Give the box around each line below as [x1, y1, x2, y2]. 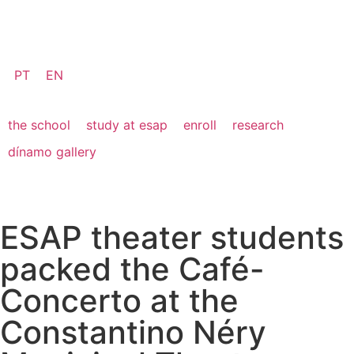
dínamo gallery [8, 143, 96, 160]
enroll [183, 116, 217, 133]
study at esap [86, 116, 168, 133]
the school [8, 116, 70, 133]
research [232, 116, 284, 133]
